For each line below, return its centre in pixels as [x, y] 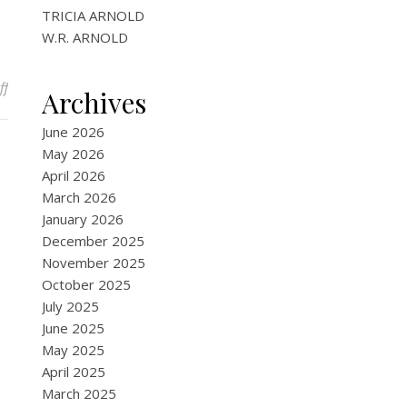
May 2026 [73, 154]
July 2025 [70, 306]
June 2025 [73, 328]
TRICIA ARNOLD [93, 15]
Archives [94, 103]
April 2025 [74, 372]
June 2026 [73, 132]
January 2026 [83, 219]
